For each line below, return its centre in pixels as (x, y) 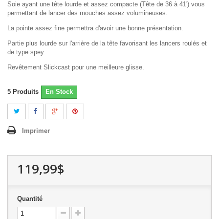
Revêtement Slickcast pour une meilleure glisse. (77, 67)
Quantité (30, 199)
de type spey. (27, 52)
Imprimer (36, 131)
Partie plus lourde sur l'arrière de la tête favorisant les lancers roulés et (107, 44)
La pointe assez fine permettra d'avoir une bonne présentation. (96, 28)
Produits (26, 92)
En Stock (59, 92)
